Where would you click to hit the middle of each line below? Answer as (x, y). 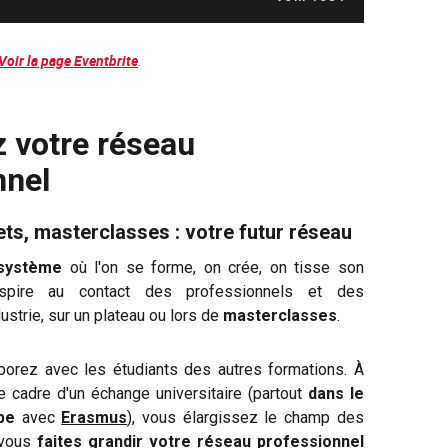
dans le (335, 393)
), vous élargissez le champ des (245, 417)
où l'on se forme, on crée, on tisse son (213, 267)
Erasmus (94, 417)
